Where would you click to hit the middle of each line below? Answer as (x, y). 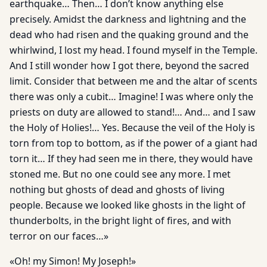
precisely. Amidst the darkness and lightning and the (128, 19)
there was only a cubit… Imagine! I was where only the (131, 97)
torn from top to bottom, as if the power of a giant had (133, 143)
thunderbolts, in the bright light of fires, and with (120, 221)
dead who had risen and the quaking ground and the (129, 35)
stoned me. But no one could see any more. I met (120, 174)
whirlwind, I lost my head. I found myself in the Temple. (133, 50)
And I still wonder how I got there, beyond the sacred (129, 66)
